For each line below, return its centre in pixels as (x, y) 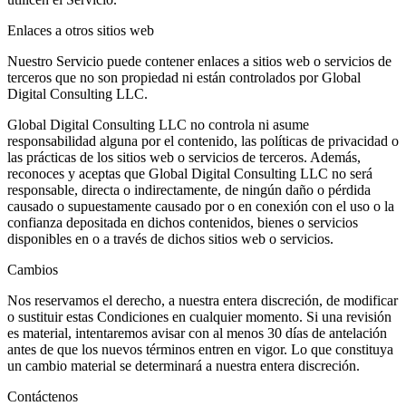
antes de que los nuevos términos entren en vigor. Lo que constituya (200, 350)
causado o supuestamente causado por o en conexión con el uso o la (201, 207)
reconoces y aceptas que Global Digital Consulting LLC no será (190, 174)
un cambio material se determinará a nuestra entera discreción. (184, 366)
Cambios (33, 270)
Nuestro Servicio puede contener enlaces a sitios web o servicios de (199, 62)
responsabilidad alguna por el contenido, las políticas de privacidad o (203, 141)
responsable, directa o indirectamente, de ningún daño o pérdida (189, 190)
